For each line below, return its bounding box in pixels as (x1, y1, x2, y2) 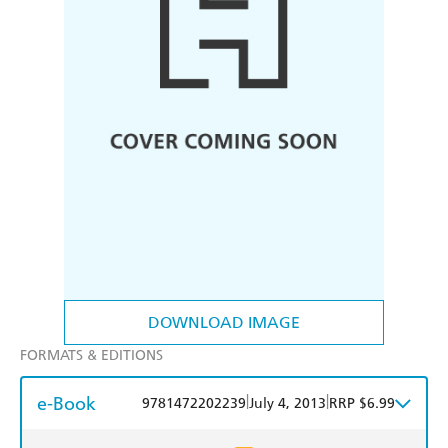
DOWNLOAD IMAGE (148, 313, 300, 333)
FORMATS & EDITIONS (20, 347, 163, 365)
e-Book (37, 392, 96, 416)
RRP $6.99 (329, 395, 395, 413)
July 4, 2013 (249, 395, 326, 413)
